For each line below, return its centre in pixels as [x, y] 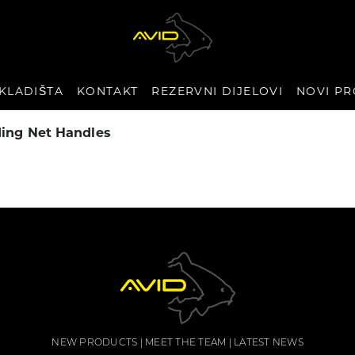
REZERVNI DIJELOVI [218, 92]
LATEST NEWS [269, 343]
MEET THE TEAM [186, 343]
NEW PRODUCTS [95, 343]
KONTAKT [107, 92]
